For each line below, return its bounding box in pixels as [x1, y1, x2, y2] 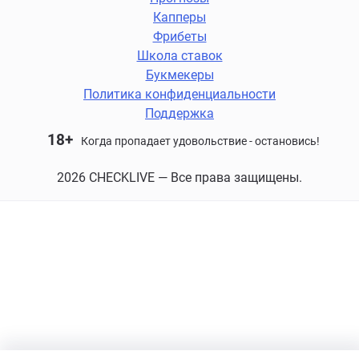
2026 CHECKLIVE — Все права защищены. [57, 170, 302, 185]
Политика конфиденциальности [83, 87, 276, 102]
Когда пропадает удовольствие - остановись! [81, 135, 320, 147]
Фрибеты [152, 29, 207, 44]
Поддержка [145, 106, 214, 121]
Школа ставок [136, 48, 223, 63]
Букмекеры [145, 67, 214, 83]
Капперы [153, 10, 206, 25]
